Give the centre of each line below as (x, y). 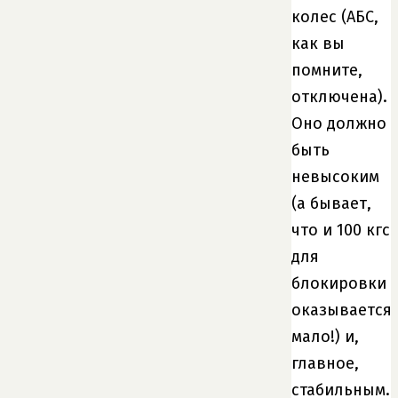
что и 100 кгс (341, 230)
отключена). (339, 96)
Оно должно (339, 123)
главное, (325, 363)
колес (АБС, (335, 16)
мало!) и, (325, 336)
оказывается (342, 310)
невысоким (335, 176)
